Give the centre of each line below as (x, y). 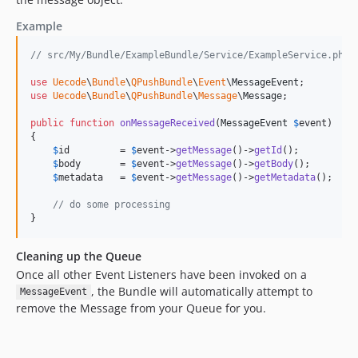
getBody (274, 163)
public (47, 123)
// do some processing (111, 204)
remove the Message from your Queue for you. (141, 308)
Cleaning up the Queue (79, 256)
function (92, 123)
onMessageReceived (167, 123)
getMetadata (285, 177)
